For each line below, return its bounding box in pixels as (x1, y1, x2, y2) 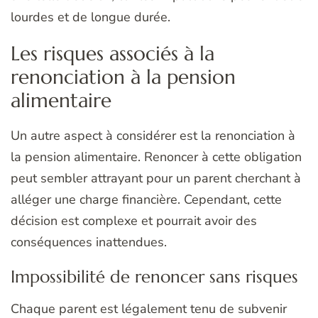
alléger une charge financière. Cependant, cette (11, 191, 282, 209)
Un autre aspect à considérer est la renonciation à (11, 127, 295, 145)
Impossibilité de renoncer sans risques (11, 266, 298, 288)
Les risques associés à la (11, 40, 214, 66)
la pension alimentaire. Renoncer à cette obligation (11, 148, 302, 166)
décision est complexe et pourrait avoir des (11, 212, 257, 230)
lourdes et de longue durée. (11, 8, 170, 26)
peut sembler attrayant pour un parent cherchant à (11, 170, 301, 187)
